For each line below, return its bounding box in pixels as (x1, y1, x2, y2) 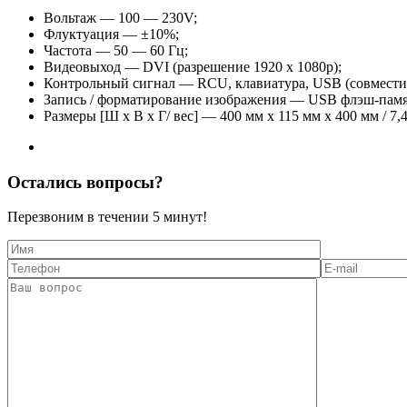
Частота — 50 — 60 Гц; (44, 42, 188, 58)
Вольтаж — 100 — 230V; (44, 9, 197, 25)
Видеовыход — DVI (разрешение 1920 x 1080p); (44, 58, 342, 74)
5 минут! (153, 209, 207, 225)
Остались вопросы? (7, 172, 164, 192)
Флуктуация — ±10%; (44, 25, 179, 42)
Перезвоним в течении (7, 209, 153, 225)
